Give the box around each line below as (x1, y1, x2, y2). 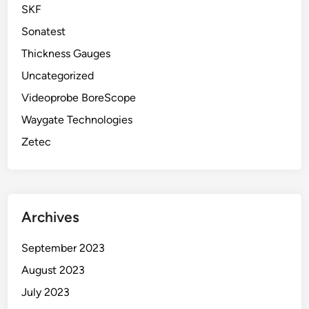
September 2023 (21, 241, 106, 255)
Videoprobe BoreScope (21, 91, 137, 105)
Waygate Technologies (21, 113, 133, 127)
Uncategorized (21, 69, 94, 83)
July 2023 (21, 286, 70, 299)
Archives (21, 208, 80, 226)
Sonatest (21, 25, 66, 39)
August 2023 (21, 263, 86, 277)
